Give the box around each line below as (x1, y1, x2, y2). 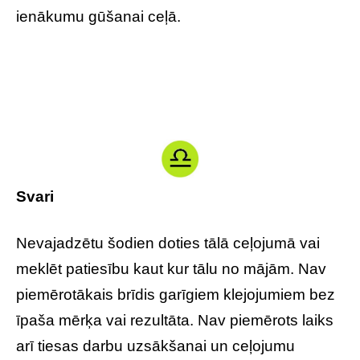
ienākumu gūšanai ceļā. (16, 8, 181, 26)
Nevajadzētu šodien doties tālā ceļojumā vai (16, 235, 320, 252)
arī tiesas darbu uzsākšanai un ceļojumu (16, 337, 295, 355)
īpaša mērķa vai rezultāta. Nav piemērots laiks (16, 312, 333, 329)
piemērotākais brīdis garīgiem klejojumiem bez (16, 286, 335, 304)
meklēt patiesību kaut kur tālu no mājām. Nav (16, 260, 326, 278)
